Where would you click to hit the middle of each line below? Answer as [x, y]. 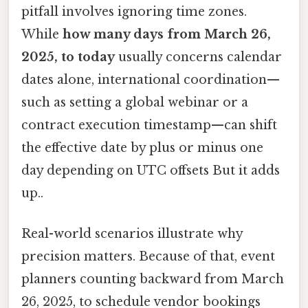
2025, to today [68, 57]
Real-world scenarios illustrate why [132, 233]
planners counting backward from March [153, 279]
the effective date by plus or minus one [142, 147]
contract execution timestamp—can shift [149, 125]
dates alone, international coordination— [151, 79]
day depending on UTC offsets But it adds [151, 170]
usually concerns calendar [198, 57]
